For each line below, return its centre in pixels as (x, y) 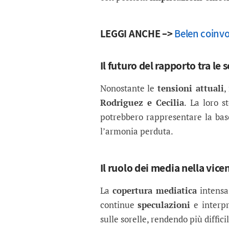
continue (119, 205)
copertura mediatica (154, 191)
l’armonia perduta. (136, 131)
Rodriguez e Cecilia (142, 103)
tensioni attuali (191, 88)
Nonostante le (129, 88)
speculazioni (164, 205)
